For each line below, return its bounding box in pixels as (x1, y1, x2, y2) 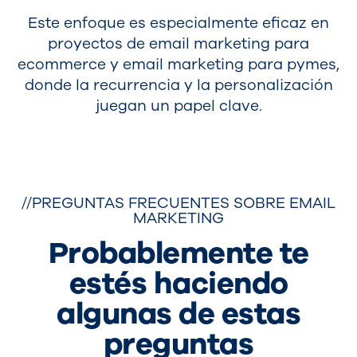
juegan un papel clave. (95, 96, 262, 117)
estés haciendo (69, 263, 288, 304)
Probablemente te (48, 233, 309, 274)
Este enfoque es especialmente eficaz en (28, 13, 329, 34)
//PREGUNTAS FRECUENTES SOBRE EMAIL (22, 193, 335, 214)
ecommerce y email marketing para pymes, (18, 54, 339, 76)
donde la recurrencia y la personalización (24, 75, 333, 96)
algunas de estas (57, 293, 300, 335)
